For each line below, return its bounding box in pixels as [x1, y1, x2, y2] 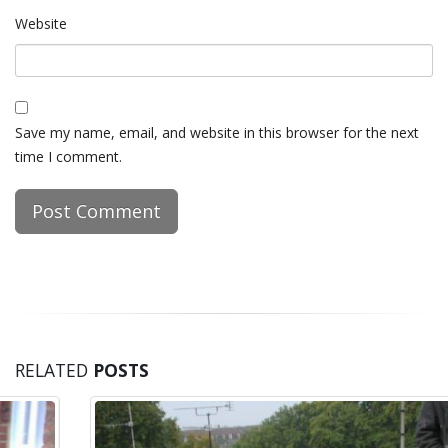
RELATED [15, 358, 93, 383]
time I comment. [15, 147, 122, 167]
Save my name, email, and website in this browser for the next [15, 123, 419, 143]
